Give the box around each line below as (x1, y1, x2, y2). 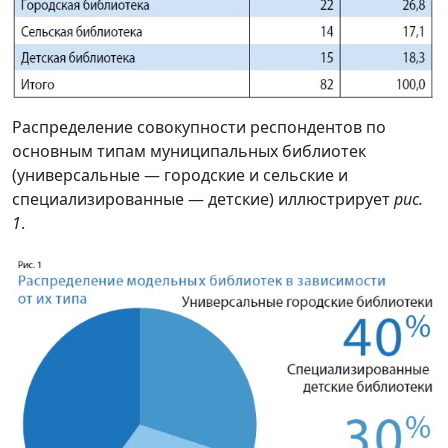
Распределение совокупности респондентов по (12, 116, 386, 139)
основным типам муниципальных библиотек (12, 140, 366, 163)
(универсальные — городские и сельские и (12, 164, 348, 187)
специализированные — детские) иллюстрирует (12, 188, 394, 211)
